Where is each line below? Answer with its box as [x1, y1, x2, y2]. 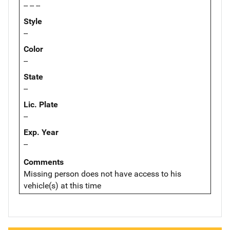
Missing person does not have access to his [24, 168, 181, 179]
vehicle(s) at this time [24, 180, 101, 190]
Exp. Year [24, 127, 59, 137]
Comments [24, 157, 64, 167]
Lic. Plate [24, 99, 58, 109]
